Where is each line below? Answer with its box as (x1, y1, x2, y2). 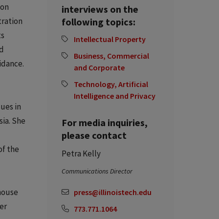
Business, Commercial (74, 50, 149, 61)
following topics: (62, 15, 135, 28)
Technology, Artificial (74, 79, 148, 89)
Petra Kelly (62, 148, 101, 159)
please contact (62, 129, 127, 141)
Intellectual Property (74, 34, 146, 44)
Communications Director (62, 166, 132, 175)
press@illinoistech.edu (74, 187, 152, 197)
